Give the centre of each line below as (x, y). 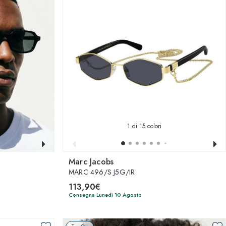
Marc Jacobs (91, 162)
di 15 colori (146, 126)
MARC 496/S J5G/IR (102, 172)
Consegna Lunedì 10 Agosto (105, 195)
